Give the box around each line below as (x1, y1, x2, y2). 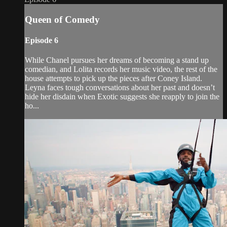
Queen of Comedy (25, 14, 100, 25)
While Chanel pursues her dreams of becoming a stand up (25, 56, 209, 65)
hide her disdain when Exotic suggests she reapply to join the (25, 92, 219, 101)
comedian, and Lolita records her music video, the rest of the (25, 65, 217, 74)
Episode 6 (25, 35, 58, 45)
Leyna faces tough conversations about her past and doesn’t (25, 83, 215, 92)
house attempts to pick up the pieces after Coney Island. (25, 74, 202, 83)
